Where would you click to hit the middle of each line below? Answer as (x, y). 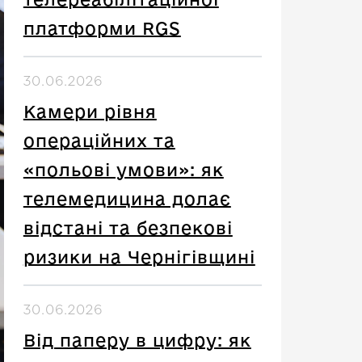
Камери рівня (90, 112)
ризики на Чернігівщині (139, 257)
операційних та (99, 141)
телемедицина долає (127, 199)
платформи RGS (102, 28)
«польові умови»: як (123, 170)
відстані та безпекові (128, 228)
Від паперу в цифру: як (137, 340)
